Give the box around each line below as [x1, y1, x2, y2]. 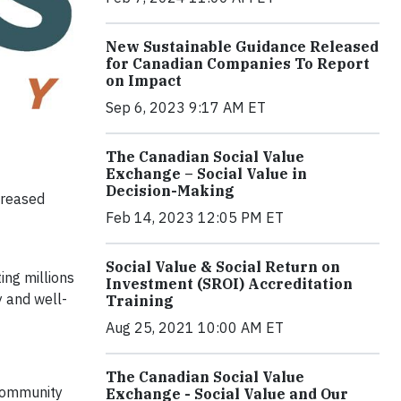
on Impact [106, 72, 182, 90]
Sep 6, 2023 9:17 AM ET [106, 98, 266, 117]
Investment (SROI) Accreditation [106, 275, 353, 294]
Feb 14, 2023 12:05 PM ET [106, 209, 284, 227]
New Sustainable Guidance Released [106, 38, 379, 56]
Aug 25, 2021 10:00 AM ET [106, 319, 284, 337]
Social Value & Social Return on [106, 258, 340, 277]
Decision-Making [106, 182, 235, 200]
